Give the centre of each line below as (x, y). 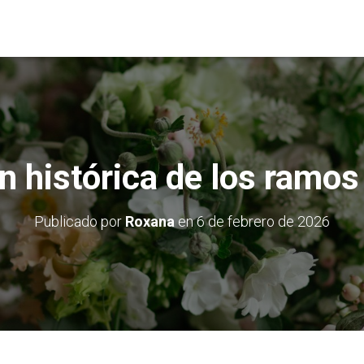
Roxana (150, 221)
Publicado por (80, 221)
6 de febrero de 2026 (263, 221)
